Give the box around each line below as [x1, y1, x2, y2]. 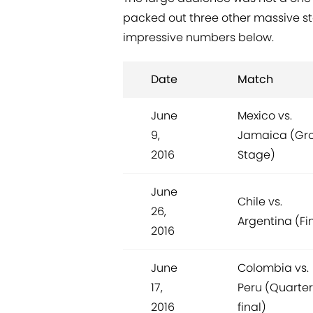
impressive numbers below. [123, 29, 274, 45]
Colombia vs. [238, 259, 309, 276]
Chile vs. [238, 193, 282, 210]
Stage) [238, 146, 275, 163]
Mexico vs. [238, 107, 292, 124]
